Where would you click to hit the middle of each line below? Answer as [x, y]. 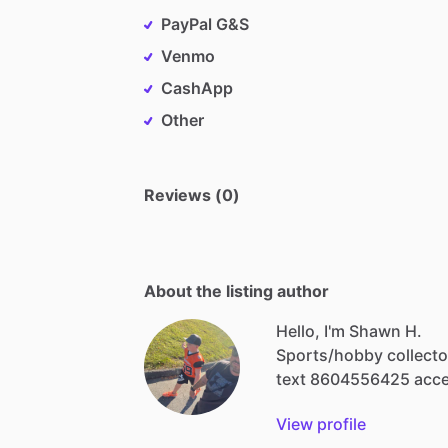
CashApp [197, 87]
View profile [321, 423]
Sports [302, 354]
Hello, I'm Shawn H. [349, 330]
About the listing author [236, 290]
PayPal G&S [205, 23]
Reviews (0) [192, 194]
